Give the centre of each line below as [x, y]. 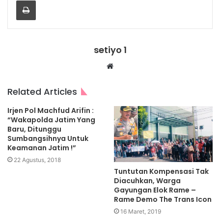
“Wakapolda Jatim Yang [51, 120]
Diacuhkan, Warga [147, 180]
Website [127, 66]
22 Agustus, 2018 [37, 160]
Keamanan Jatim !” [42, 148]
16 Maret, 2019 [141, 211]
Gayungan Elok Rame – [155, 190]
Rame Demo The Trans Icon [163, 199]
